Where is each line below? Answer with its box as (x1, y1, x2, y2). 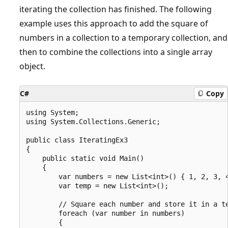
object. (19, 60, 45, 72)
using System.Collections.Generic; (26, 117, 160, 126)
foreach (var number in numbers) (26, 209, 185, 217)
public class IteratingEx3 (26, 135, 128, 144)
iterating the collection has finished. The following (19, 3, 212, 15)
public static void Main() (26, 154, 144, 162)
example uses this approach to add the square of (19, 17, 208, 29)
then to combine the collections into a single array (19, 46, 212, 58)
